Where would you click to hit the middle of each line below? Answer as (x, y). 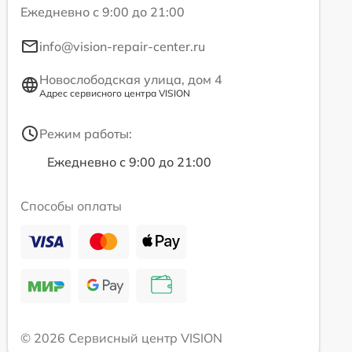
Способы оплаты (71, 205)
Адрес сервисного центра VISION (115, 93)
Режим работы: (86, 133)
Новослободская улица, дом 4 (131, 79)
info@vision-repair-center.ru (122, 46)
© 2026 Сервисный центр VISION (121, 337)
